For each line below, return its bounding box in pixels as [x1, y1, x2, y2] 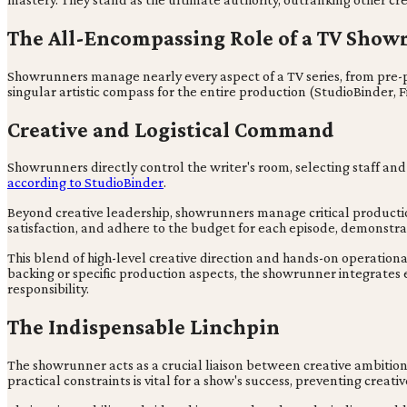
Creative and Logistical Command [7, 116, 334, 142]
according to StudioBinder [7, 174, 164, 191]
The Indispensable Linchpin [7, 314, 280, 340]
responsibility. [7, 281, 89, 297]
